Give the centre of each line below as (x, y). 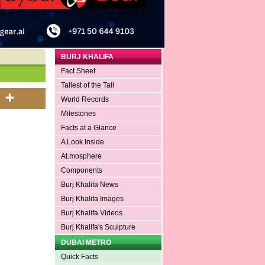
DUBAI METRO (86, 243)
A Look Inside (82, 142)
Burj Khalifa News (89, 185)
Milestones (78, 114)
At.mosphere (81, 156)
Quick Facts (79, 257)
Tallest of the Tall (87, 85)
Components (81, 171)
